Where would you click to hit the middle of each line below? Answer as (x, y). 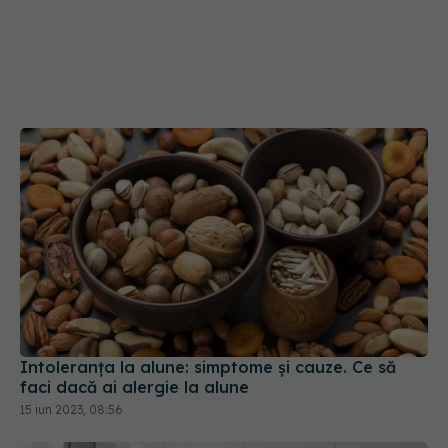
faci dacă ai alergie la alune (134, 387)
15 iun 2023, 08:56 (71, 410)
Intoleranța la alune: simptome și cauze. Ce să (208, 367)
